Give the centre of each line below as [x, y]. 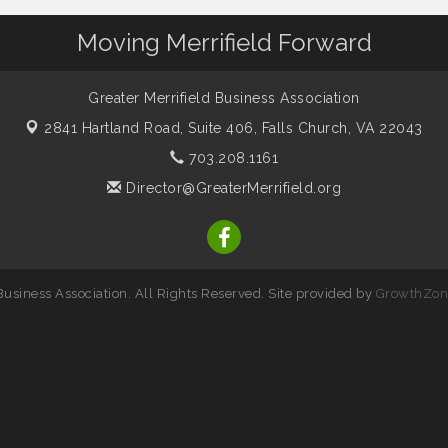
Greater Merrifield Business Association [224, 98]
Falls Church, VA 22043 [342, 128]
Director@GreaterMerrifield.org [231, 188]
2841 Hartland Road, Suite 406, [153, 128]
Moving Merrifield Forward [224, 42]
